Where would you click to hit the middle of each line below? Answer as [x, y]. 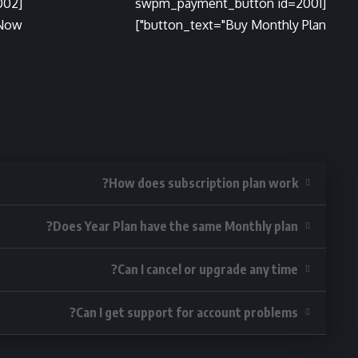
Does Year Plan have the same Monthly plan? [175, 226]
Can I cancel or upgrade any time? [208, 269]
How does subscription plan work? [203, 183]
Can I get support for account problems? [187, 312]
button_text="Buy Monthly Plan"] [235, 25]
